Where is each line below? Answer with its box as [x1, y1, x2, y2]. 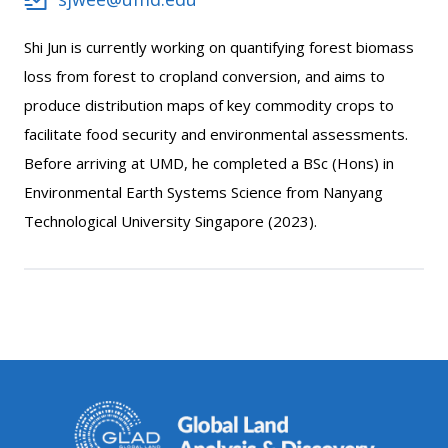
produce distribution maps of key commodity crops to [24, 95, 394, 116]
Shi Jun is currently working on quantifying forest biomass [24, 37, 414, 58]
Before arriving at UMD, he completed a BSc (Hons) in [24, 153, 394, 174]
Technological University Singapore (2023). [24, 211, 317, 232]
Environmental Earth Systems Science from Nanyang [24, 182, 383, 203]
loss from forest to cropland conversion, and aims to [24, 66, 385, 87]
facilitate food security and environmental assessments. [24, 124, 408, 145]
